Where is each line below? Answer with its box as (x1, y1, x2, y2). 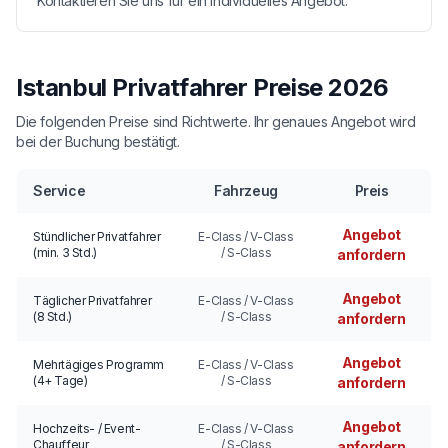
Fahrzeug (214, 181, 278, 199)
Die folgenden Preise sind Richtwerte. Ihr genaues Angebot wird (16, 112, 416, 130)
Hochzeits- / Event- (33, 420, 141, 436)
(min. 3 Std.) (33, 244, 97, 260)
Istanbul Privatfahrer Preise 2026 (16, 72, 389, 102)
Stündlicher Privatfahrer (33, 228, 161, 244)
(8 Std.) (33, 308, 72, 324)
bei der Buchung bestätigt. (16, 132, 180, 150)
